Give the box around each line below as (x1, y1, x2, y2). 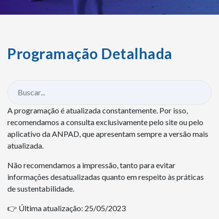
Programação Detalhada (7, 44, 173, 62)
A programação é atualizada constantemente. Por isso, (7, 105, 188, 115)
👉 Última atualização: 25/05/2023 (7, 203, 126, 213)
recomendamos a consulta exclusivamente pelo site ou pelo (7, 117, 203, 127)
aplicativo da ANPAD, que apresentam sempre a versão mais (7, 129, 208, 138)
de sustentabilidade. (7, 183, 74, 193)
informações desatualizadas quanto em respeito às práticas (7, 172, 204, 181)
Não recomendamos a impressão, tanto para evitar (7, 160, 175, 170)
